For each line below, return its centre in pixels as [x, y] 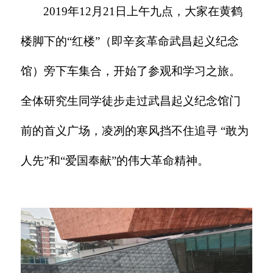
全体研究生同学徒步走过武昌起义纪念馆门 [131, 101]
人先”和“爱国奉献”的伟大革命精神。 [115, 160]
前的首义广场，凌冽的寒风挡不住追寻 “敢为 [135, 130]
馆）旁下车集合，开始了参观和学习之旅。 [131, 71]
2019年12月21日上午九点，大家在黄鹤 [143, 11]
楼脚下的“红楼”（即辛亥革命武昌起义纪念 [130, 41]
